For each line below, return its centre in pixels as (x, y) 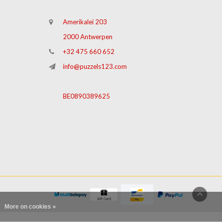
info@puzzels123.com (95, 67)
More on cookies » (30, 207)
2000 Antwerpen (87, 37)
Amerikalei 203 (85, 22)
